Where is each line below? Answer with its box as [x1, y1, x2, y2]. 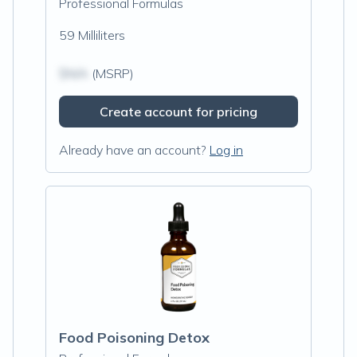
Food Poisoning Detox [59, 328, 210, 347]
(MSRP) [88, 65, 134, 81]
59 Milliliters [59, 27, 125, 43]
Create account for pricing [100, 104, 257, 120]
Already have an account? [59, 142, 206, 158]
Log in [210, 142, 243, 158]
